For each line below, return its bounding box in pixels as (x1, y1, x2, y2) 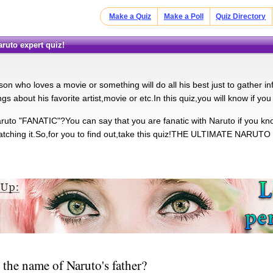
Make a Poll (163, 12, 204, 21)
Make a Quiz (109, 12, 152, 21)
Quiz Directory (216, 12, 266, 21)
